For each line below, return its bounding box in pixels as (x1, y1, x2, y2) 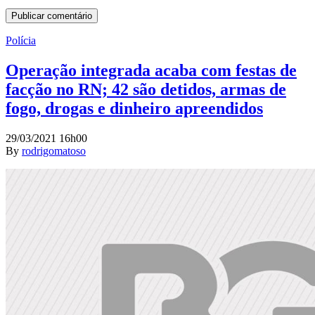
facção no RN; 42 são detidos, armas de (6, 79, 286, 98)
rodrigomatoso (22, 144, 86, 157)
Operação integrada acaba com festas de (6, 60, 297, 79)
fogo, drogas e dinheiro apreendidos (6, 98, 263, 117)
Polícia (6, 34, 36, 46)
